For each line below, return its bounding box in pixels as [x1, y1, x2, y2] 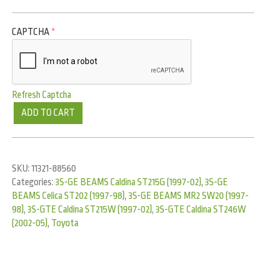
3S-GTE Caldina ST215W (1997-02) [27, 204, 152, 215]
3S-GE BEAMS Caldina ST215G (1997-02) [55, 176, 201, 188]
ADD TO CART [21, 107, 75, 119]
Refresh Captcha [12, 90, 71, 101]
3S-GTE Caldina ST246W [156, 204, 246, 215]
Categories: [12, 176, 55, 188]
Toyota [51, 217, 78, 229]
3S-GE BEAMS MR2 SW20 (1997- [128, 190, 249, 201]
